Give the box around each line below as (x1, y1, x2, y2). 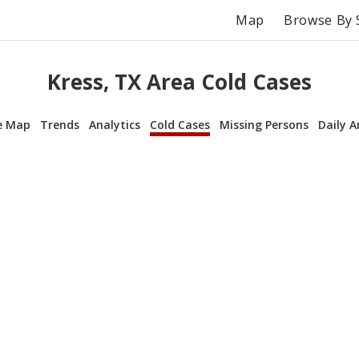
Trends (40, 116, 79, 132)
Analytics (89, 116, 140, 132)
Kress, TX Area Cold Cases (47, 67, 312, 97)
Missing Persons (220, 116, 309, 132)
